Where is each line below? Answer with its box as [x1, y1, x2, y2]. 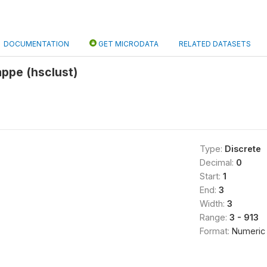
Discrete [224, 144, 261, 154]
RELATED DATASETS [179, 39, 251, 48]
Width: [199, 198, 227, 209]
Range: [199, 212, 229, 222]
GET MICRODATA [97, 39, 159, 48]
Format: [199, 226, 232, 236]
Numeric [231, 226, 265, 236]
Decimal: [199, 157, 236, 167]
